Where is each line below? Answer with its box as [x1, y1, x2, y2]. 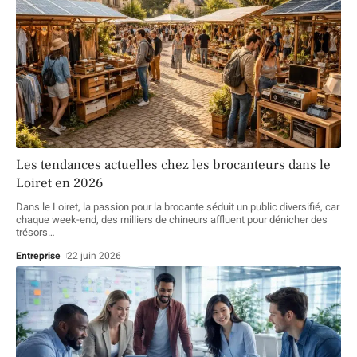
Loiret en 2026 [16, 175, 103, 193]
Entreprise [16, 249, 61, 264]
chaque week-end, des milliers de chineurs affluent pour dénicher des [16, 212, 328, 228]
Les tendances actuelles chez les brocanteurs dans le [16, 156, 331, 175]
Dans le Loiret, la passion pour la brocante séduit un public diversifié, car [16, 199, 339, 215]
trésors [16, 225, 48, 241]
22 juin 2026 [67, 249, 122, 264]
